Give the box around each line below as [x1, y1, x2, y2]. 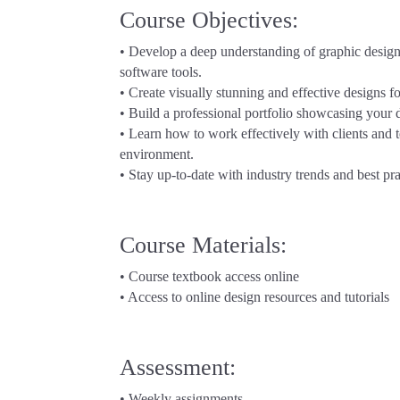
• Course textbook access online [120, 269, 300, 285]
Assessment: [120, 354, 237, 381]
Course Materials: [120, 232, 287, 259]
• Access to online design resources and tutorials [120, 289, 390, 305]
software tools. [120, 64, 203, 80]
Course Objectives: [120, 7, 299, 34]
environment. [120, 146, 195, 162]
